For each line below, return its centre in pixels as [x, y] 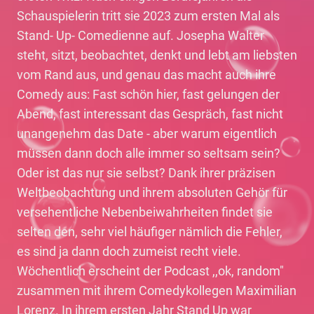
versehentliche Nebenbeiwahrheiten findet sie [145, 212]
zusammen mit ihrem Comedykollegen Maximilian [157, 291]
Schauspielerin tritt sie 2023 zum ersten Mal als [148, 16]
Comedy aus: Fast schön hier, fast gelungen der [148, 94]
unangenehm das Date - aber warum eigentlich [147, 134]
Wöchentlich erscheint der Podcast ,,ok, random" [150, 271]
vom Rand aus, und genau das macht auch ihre [146, 75]
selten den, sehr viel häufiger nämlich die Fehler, [150, 232]
